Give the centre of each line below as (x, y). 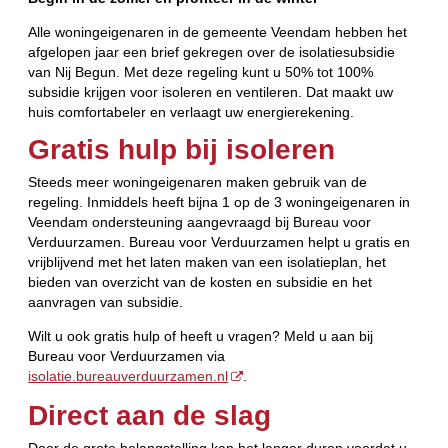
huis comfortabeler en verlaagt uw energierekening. (191, 111)
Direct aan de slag (150, 416)
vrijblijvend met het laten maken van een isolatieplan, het (207, 262)
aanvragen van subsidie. (106, 302)
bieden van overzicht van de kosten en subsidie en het (200, 282)
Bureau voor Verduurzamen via (127, 356)
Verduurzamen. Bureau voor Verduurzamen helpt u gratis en (219, 242)
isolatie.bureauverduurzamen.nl (128, 376)
